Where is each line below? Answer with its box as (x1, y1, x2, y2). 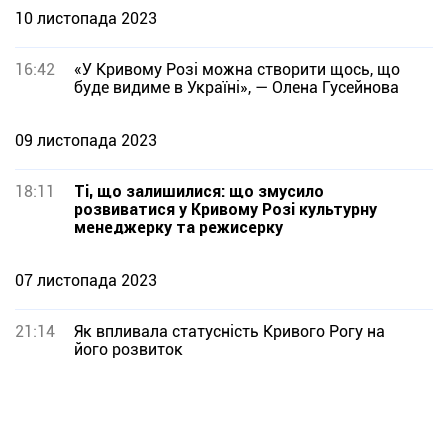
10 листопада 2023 (15, 9, 157, 28)
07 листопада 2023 (15, 271, 157, 290)
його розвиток (74, 340, 183, 359)
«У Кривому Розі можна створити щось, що (74, 60, 400, 79)
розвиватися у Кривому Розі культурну (74, 200, 377, 219)
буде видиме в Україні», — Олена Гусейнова (74, 78, 399, 97)
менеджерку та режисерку (74, 218, 283, 237)
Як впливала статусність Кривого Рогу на (74, 322, 385, 341)
